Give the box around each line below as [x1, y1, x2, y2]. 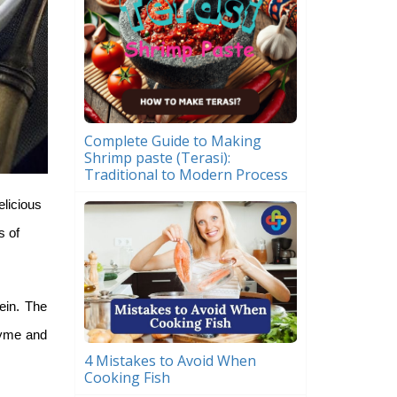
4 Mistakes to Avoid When [83, 350, 256, 370]
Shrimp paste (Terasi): [83, 147, 230, 167]
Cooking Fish [83, 367, 170, 387]
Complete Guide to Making [83, 130, 261, 151]
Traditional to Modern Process [83, 164, 288, 184]
